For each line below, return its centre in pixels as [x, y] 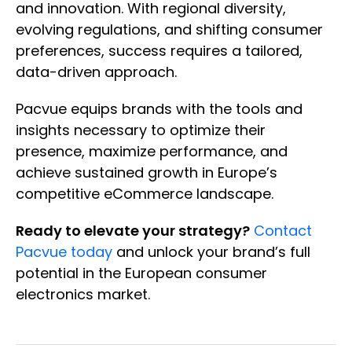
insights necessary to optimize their [141, 130]
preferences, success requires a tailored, [159, 51]
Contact [283, 231]
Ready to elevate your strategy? [133, 231]
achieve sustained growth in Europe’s [147, 173]
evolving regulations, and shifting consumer [169, 30]
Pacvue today [64, 252]
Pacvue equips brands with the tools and [159, 109]
